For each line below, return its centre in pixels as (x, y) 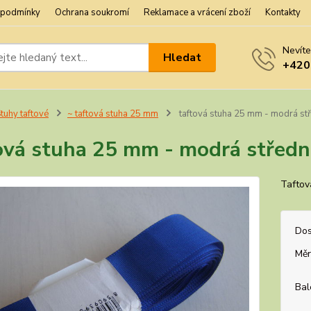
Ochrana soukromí (92, 12)
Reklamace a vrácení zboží (197, 12)
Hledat (183, 57)
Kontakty (283, 12)
